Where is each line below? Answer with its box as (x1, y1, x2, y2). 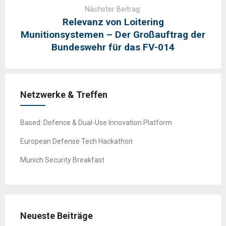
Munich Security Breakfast (20, 156, 104, 164)
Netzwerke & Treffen (20, 89, 107, 100)
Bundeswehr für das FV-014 (51, 41, 175, 53)
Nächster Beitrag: (85, 5, 141, 14)
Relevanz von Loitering (62, 16, 164, 28)
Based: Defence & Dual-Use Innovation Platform (20, 119, 172, 127)
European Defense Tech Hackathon (20, 137, 133, 146)
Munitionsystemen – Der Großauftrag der (21, 29, 205, 41)
